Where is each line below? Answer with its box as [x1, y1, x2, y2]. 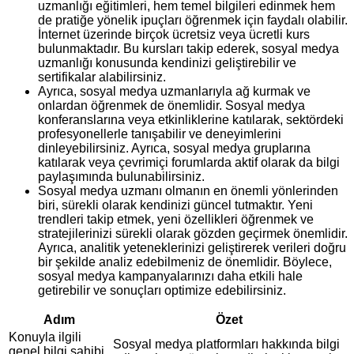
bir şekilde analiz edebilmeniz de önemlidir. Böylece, [38, 255, 332, 269]
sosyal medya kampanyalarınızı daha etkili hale [38, 269, 303, 284]
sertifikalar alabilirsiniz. [38, 70, 166, 85]
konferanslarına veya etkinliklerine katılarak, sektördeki [38, 113, 344, 127]
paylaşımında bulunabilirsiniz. [38, 170, 205, 184]
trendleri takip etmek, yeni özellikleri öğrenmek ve [38, 213, 314, 227]
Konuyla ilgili [9, 330, 81, 345]
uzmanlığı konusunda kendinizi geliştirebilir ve [38, 56, 296, 70]
